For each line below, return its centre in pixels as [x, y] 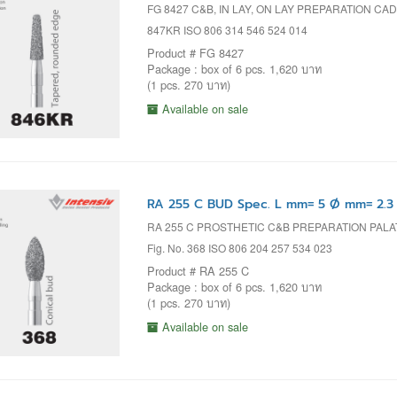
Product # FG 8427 [195, 52]
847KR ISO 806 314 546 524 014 [227, 29]
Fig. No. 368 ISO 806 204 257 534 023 [239, 248]
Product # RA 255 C [198, 271]
